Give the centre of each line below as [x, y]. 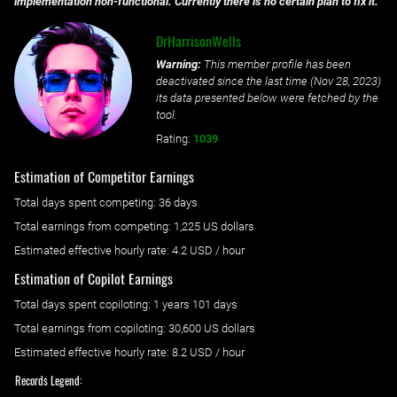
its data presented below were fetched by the [267, 98]
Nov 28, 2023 [345, 82]
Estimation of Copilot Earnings [93, 278]
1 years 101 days [195, 304]
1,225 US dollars [214, 227]
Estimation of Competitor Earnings [104, 177]
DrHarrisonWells [198, 41]
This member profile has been [276, 65]
